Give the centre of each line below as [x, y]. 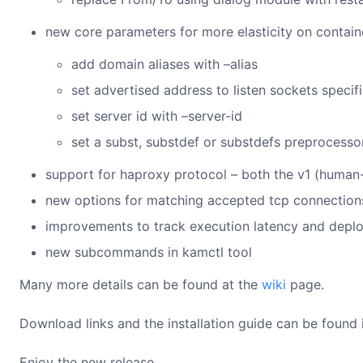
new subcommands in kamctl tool [149, 252]
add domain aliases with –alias [164, 64]
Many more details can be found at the [141, 284]
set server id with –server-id [157, 116]
